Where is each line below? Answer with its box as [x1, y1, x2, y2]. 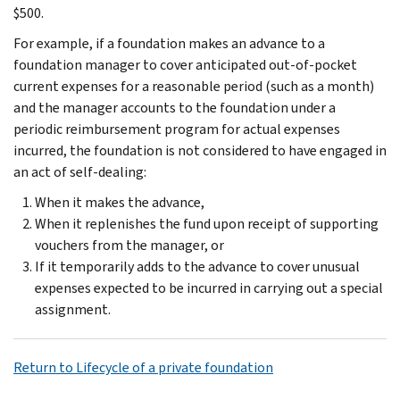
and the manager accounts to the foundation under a [13, 97, 336, 117]
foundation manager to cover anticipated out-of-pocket [13, 54, 357, 74]
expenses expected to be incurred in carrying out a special [35, 278, 383, 297]
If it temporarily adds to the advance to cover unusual [35, 256, 360, 276]
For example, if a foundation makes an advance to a [13, 33, 325, 53]
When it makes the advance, [35, 192, 204, 212]
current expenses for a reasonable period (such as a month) [13, 76, 374, 96]
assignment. [35, 299, 111, 319]
